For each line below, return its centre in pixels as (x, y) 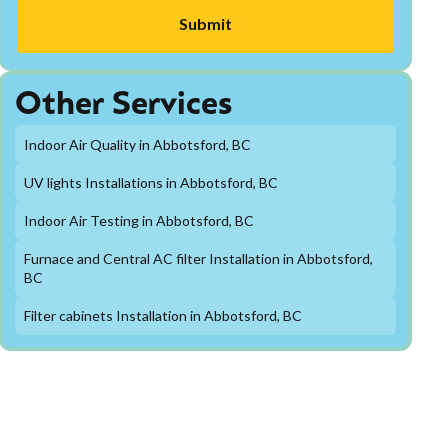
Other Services (123, 106)
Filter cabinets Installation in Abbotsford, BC (163, 316)
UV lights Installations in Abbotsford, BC (151, 182)
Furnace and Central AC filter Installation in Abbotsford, (199, 259)
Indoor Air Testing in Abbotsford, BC (139, 220)
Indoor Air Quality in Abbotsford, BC (138, 144)
